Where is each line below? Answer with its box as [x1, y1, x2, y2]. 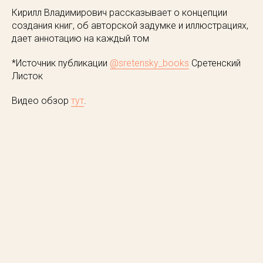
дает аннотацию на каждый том [12, 33, 149, 45]
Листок [12, 70, 43, 82]
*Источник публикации [12, 58, 110, 69]
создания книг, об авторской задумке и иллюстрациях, [12, 20, 248, 32]
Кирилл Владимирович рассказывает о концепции [12, 7, 227, 19]
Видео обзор [12, 95, 71, 107]
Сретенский [189, 58, 241, 69]
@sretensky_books [110, 58, 189, 69]
